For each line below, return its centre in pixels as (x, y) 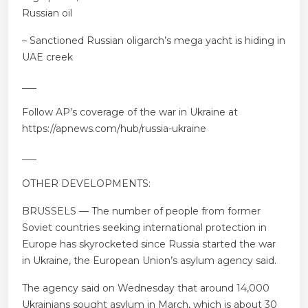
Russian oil (47, 13)
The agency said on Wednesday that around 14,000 (146, 288)
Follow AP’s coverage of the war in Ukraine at (130, 112)
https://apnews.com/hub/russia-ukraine (114, 129)
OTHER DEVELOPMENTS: (86, 184)
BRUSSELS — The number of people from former (141, 211)
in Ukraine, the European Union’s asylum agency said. (149, 261)
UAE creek (47, 57)
